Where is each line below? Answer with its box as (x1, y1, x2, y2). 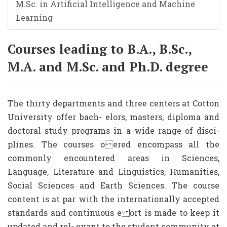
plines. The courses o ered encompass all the (8, 139, 219, 149)
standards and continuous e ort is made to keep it (8, 207, 219, 218)
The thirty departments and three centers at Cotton (8, 98, 219, 108)
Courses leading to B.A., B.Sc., (8, 41, 192, 57)
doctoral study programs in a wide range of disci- (8, 125, 219, 136)
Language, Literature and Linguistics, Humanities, (8, 166, 219, 177)
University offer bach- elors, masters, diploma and (8, 111, 219, 122)
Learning (16, 12, 53, 23)
